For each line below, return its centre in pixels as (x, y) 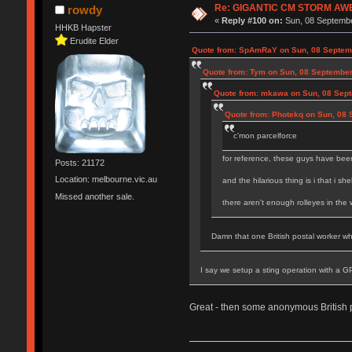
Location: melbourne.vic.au (106, 180)
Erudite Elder (94, 40)
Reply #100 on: (253, 20)
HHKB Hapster (83, 27)
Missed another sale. (94, 196)
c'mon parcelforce (265, 135)
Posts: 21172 (79, 163)
